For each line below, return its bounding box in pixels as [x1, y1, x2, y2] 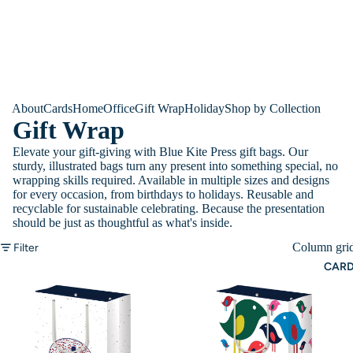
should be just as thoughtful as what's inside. [13, 216, 232, 229]
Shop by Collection [225, 102, 321, 115]
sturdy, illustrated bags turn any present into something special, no [13, 159, 338, 173]
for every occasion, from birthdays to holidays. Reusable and [13, 188, 314, 201]
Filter [13, 240, 39, 255]
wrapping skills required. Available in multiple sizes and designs [13, 173, 329, 187]
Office [103, 102, 135, 115]
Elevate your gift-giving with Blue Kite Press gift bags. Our [13, 145, 308, 158]
